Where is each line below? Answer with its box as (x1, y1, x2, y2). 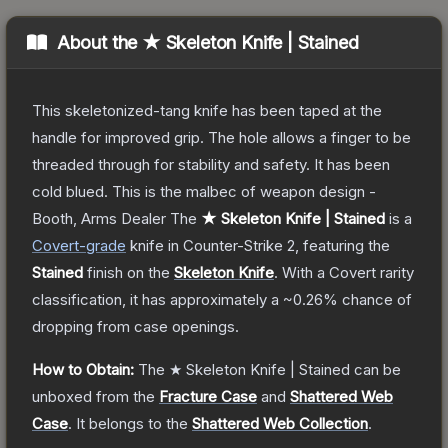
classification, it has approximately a (32, 289, 283, 309)
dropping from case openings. (32, 316, 239, 336)
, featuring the (295, 235, 390, 255)
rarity (376, 262, 414, 282)
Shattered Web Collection (192, 413, 368, 433)
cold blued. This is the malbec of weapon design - (32, 181, 376, 201)
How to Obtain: (32, 359, 134, 379)
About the (56, 31, 143, 53)
